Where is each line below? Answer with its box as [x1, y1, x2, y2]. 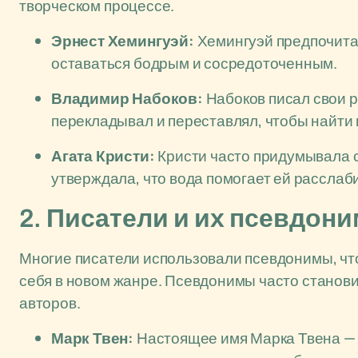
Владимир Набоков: [51, 88, 203, 109]
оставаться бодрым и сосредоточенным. [51, 53, 338, 74]
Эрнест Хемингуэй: [51, 30, 194, 51]
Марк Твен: [51, 328, 134, 348]
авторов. [19, 292, 81, 313]
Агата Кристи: [51, 145, 155, 166]
